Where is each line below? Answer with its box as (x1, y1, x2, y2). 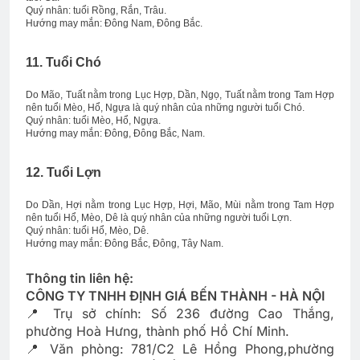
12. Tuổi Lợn (26, 165, 101, 179)
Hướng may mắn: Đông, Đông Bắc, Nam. (26, 127, 205, 139)
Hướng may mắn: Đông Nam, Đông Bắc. (26, 17, 202, 29)
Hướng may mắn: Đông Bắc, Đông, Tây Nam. (26, 237, 223, 249)
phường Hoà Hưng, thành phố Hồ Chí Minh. (26, 322, 289, 339)
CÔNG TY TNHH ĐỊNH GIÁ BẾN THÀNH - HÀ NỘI (26, 287, 325, 304)
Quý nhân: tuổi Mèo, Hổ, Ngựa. (26, 114, 161, 126)
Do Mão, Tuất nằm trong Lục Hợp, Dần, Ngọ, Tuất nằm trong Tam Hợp (26, 88, 334, 100)
